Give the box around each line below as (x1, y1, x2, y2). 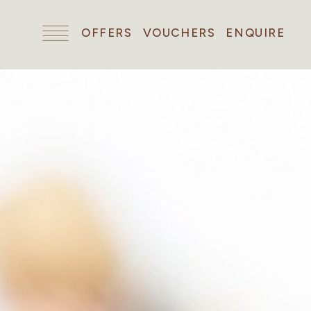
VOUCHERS (142, 26, 216, 40)
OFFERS (81, 26, 133, 40)
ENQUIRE (226, 26, 285, 40)
